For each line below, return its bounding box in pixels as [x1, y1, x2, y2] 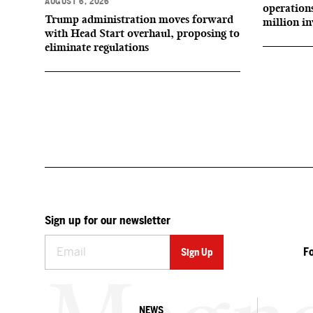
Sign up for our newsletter [45, 214, 170, 227]
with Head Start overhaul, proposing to [45, 27, 240, 40]
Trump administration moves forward [45, 13, 233, 26]
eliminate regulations [45, 41, 149, 54]
